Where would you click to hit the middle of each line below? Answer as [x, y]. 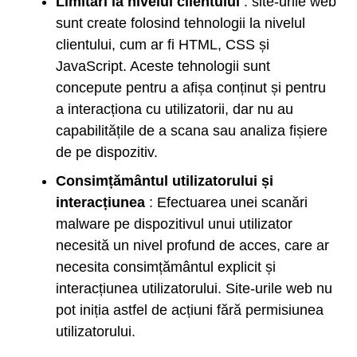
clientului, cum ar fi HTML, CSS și [163, 44]
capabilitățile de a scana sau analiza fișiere [192, 130]
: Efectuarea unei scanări [226, 202]
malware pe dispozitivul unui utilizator [174, 224]
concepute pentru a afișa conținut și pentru [191, 87]
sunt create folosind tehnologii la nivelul [180, 23]
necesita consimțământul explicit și [166, 267]
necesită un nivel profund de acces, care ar [192, 245]
